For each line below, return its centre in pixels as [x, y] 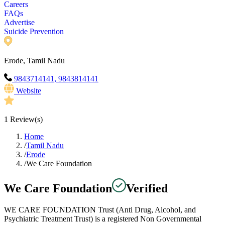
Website [29, 91]
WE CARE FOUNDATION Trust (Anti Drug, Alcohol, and [100, 210]
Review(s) [25, 120]
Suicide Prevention [34, 32]
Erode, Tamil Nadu [34, 61]
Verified [147, 189]
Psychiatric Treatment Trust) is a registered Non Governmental [103, 219]
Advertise [19, 23]
